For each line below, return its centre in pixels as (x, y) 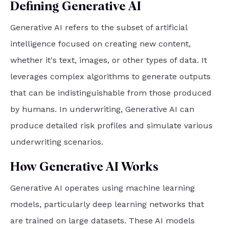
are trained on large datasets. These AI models (102, 221)
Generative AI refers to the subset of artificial (99, 28)
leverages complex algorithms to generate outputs (110, 77)
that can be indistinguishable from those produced (111, 93)
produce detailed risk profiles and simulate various (111, 126)
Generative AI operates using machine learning (102, 188)
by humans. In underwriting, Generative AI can (102, 109)
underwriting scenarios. (57, 142)
